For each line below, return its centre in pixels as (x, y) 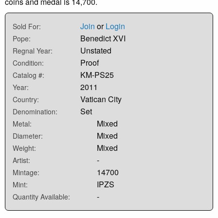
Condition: (28, 63)
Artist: (21, 160)
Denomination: (35, 112)
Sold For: (27, 27)
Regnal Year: (33, 51)
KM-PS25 (97, 75)
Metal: (22, 124)
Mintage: (26, 173)
